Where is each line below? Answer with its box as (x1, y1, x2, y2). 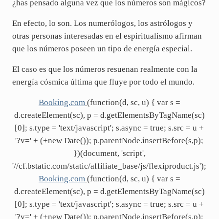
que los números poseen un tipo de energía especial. (12, 44, 192, 53)
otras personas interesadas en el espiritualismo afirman (12, 31, 202, 41)
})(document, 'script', (73, 148, 146, 158)
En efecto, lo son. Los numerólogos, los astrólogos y (12, 18, 193, 28)
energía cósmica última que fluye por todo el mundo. (12, 77, 195, 87)
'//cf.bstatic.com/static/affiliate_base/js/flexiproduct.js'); (12, 161, 207, 171)
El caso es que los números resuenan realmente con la (12, 64, 197, 74)
